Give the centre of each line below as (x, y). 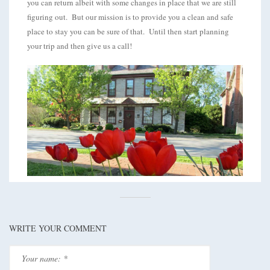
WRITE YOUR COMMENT (58, 228)
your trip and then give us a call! (80, 46)
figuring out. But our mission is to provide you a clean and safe (130, 17)
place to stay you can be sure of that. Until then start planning (128, 31)
